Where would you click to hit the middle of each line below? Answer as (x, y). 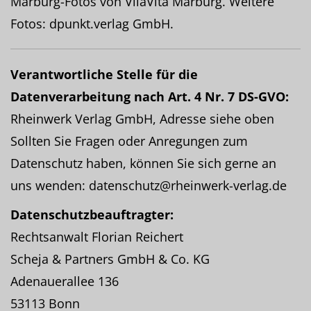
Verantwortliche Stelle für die (104, 74)
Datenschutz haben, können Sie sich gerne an (143, 163)
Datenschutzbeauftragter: (92, 215)
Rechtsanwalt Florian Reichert (97, 237)
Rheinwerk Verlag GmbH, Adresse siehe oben (142, 119)
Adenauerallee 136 (65, 281)
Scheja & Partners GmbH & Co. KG (110, 259)
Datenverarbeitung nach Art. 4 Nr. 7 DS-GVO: (150, 96)
